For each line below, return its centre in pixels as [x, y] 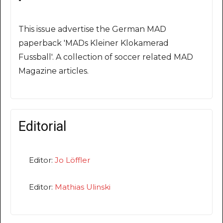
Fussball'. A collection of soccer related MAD [106, 57]
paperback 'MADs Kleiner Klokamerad [94, 43]
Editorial [42, 126]
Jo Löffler [72, 160]
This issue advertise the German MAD [92, 29]
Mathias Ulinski [83, 187]
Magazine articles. [54, 71]
